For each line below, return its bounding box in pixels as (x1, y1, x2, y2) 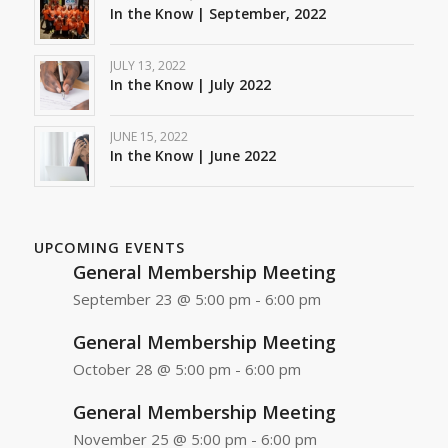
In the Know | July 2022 (109, 75, 271, 95)
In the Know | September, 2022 (109, 4, 326, 24)
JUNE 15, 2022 (109, 128, 188, 146)
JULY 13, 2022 (109, 57, 186, 75)
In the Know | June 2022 (109, 146, 276, 166)
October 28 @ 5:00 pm (72, 358, 231, 379)
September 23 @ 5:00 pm (72, 288, 251, 309)
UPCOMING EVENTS (33, 237, 185, 257)
